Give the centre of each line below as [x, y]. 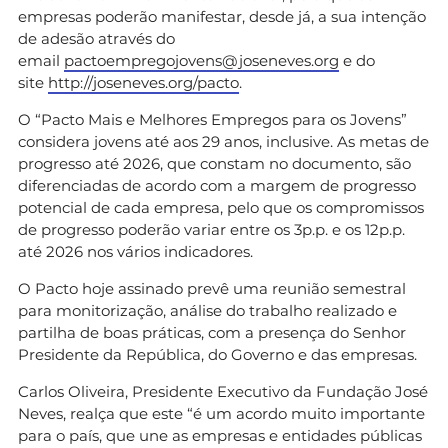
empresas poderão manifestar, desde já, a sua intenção [222, 16]
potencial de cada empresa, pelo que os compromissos [221, 207]
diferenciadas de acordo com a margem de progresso [217, 185]
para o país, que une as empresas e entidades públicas [220, 435]
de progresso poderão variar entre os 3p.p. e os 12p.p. [211, 229]
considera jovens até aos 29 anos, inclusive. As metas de [223, 141]
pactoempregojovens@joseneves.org [201, 60]
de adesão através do [96, 38]
